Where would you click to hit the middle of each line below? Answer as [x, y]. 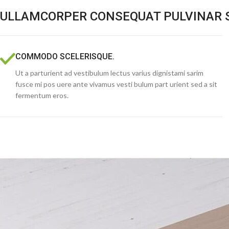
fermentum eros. [42, 95]
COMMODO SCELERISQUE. [65, 56]
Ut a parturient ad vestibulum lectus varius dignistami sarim [109, 73]
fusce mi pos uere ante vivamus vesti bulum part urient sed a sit [116, 84]
